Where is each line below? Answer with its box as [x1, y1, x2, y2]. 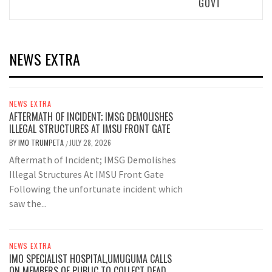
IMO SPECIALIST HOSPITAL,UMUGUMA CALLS [9, 251, 172, 267]
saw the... [9, 197, 47, 210]
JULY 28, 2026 [69, 137, 111, 148]
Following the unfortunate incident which [9, 183, 183, 195]
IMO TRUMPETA [18, 137, 66, 148]
